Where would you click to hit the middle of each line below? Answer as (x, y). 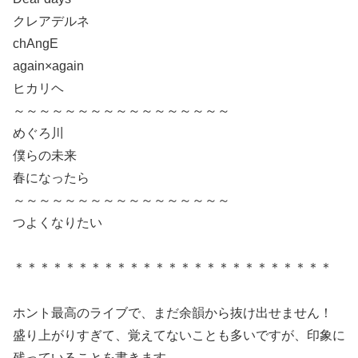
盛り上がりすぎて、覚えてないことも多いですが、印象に (179, 336)
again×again (48, 66)
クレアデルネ (51, 21)
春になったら (51, 177)
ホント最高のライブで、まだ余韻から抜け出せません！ (173, 313)
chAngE (36, 43)
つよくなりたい (58, 222)
